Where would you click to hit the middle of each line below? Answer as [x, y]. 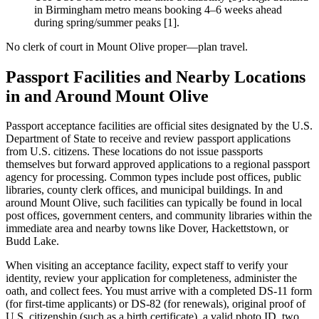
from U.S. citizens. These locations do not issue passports [134, 152]
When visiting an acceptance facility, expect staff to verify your [147, 266]
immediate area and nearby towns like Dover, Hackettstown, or [147, 229]
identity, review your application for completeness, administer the [151, 278]
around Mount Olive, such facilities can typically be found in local [154, 203]
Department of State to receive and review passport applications [148, 139]
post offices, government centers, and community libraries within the [159, 216]
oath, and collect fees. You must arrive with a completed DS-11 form [159, 291]
